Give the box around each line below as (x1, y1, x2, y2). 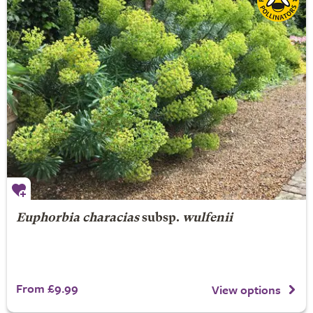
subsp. (138, 212, 182, 224)
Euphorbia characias (15, 212, 139, 224)
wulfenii (182, 212, 233, 224)
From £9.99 (15, 279, 78, 297)
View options (212, 280, 281, 298)
